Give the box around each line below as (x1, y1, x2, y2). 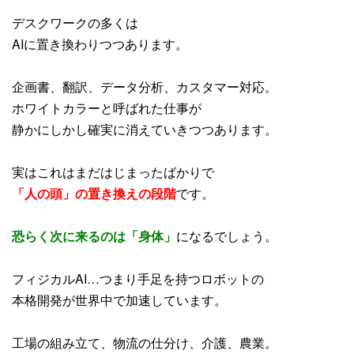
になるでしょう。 (176, 226, 277, 245)
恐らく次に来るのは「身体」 (12, 226, 176, 245)
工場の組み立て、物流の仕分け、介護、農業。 (12, 333, 277, 352)
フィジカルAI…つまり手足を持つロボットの (12, 269, 264, 288)
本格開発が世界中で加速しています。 (12, 290, 227, 309)
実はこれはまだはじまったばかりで (12, 162, 214, 181)
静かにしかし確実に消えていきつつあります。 (12, 119, 277, 138)
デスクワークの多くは (12, 13, 138, 32)
